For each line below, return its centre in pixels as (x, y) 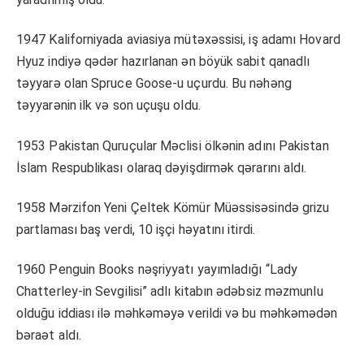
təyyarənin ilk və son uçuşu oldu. (108, 106)
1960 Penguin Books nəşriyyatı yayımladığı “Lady (157, 270)
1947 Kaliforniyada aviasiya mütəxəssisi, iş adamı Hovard (178, 40)
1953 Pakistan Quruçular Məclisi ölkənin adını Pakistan (173, 145)
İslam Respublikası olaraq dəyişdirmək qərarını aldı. (162, 167)
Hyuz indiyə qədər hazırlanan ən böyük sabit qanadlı (163, 62)
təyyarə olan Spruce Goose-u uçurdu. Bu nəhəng (154, 84)
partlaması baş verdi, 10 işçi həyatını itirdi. (136, 229)
